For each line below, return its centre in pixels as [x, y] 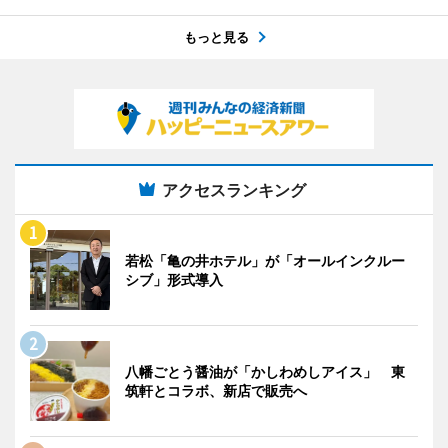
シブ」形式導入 [174, 279]
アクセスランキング [234, 189]
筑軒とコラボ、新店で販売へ [216, 390]
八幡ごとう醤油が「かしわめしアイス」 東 [265, 371]
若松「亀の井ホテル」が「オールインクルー [265, 260]
